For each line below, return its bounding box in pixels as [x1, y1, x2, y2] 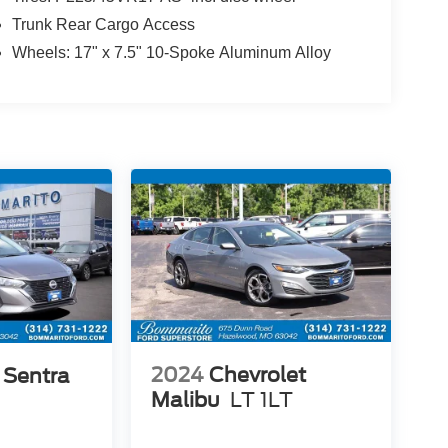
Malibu [150, 388, 220, 413]
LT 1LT [229, 388, 293, 413]
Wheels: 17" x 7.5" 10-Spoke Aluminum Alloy [11, 43, 331, 61]
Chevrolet [208, 363, 306, 388]
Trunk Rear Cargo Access [11, 15, 195, 33]
